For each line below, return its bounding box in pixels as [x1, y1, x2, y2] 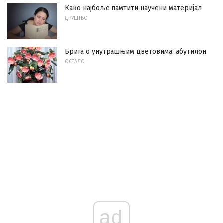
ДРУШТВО [65, 15, 88, 22]
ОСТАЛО [65, 58, 85, 65]
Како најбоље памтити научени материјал [65, 4, 202, 13]
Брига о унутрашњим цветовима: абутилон [65, 47, 206, 56]
